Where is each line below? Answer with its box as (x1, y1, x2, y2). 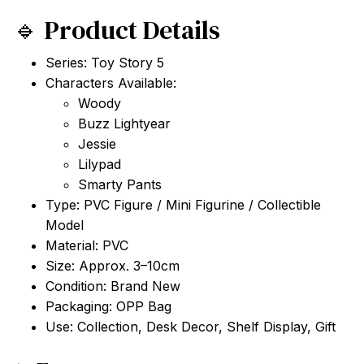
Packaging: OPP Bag (45, 298, 171, 315)
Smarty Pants (78, 176, 162, 193)
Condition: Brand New (45, 278, 180, 295)
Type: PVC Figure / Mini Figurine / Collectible (45, 197, 321, 214)
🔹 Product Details (13, 12, 220, 49)
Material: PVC (45, 237, 128, 254)
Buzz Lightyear (78, 115, 171, 132)
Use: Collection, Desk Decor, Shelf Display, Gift (45, 318, 336, 336)
